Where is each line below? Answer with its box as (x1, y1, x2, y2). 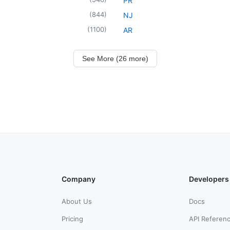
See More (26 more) (82, 54, 148, 63)
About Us (62, 197, 92, 205)
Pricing (62, 214, 83, 223)
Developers (189, 174, 229, 183)
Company (62, 174, 95, 183)
